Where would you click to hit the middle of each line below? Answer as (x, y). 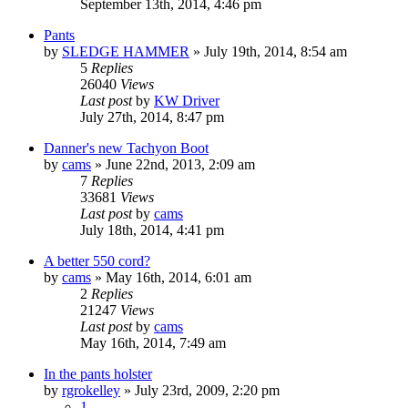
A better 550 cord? (97, 260)
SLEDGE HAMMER (126, 51)
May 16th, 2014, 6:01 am (178, 277)
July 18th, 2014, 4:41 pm (152, 229)
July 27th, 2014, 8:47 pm (152, 117)
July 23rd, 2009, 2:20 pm (207, 390)
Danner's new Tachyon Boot (126, 148)
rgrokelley (91, 390)
